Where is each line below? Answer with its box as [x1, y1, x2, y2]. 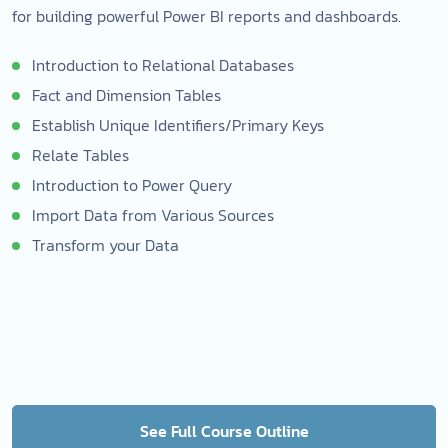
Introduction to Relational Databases [32, 53, 294, 77]
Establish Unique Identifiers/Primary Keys [32, 113, 324, 137]
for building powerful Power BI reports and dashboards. [12, 4, 401, 28]
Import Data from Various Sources [32, 203, 274, 227]
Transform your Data [32, 233, 179, 257]
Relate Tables [32, 143, 129, 167]
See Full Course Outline [139, 419, 309, 443]
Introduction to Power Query [32, 173, 232, 197]
